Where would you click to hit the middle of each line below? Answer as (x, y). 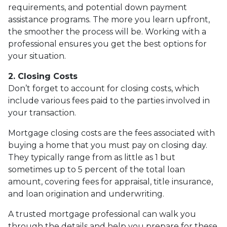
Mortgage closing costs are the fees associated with (111, 133)
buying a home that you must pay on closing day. (108, 145)
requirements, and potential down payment (98, 8)
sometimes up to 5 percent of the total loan (97, 170)
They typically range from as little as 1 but (92, 158)
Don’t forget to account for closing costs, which (104, 89)
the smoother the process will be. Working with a (107, 32)
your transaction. (42, 113)
